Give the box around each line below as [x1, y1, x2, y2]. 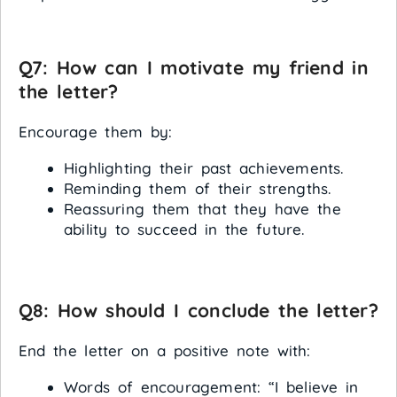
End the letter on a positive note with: [19, 340, 311, 360]
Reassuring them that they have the [64, 199, 341, 219]
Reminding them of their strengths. [64, 179, 331, 198]
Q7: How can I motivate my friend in [19, 56, 369, 80]
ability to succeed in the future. [64, 220, 305, 239]
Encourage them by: [19, 122, 173, 142]
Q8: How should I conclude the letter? [19, 298, 378, 322]
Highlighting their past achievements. [64, 159, 344, 178]
